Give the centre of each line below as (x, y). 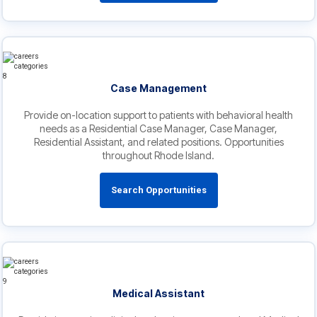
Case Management (158, 88)
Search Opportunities (158, 190)
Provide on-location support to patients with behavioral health (158, 115)
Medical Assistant (158, 294)
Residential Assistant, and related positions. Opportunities (158, 142)
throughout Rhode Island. (158, 156)
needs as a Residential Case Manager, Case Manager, (158, 129)
